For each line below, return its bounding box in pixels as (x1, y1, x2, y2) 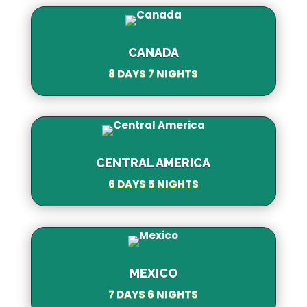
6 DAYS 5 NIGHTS (108, 176, 199, 191)
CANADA (127, 45, 179, 60)
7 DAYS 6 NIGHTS (108, 286, 199, 302)
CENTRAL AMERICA (96, 155, 211, 170)
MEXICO (129, 265, 177, 280)
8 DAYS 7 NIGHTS (108, 66, 199, 81)
